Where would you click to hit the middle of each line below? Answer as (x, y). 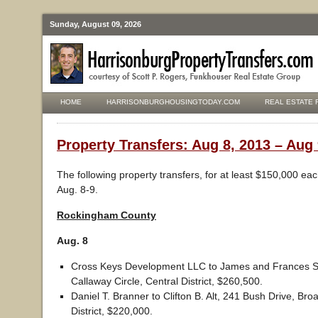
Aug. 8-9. (77, 190)
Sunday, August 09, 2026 (95, 24)
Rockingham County (106, 215)
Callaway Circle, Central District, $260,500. (167, 281)
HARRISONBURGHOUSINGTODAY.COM (173, 102)
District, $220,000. (112, 311)
